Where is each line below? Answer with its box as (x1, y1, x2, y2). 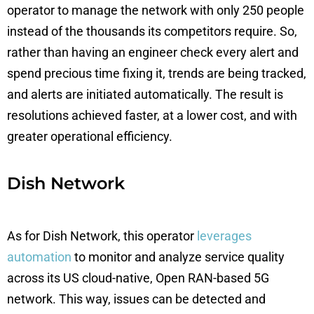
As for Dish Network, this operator (7, 228, 197, 243)
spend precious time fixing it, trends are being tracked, (7, 66, 306, 81)
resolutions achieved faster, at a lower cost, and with (7, 108, 297, 123)
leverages (197, 228, 252, 243)
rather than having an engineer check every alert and (7, 45, 299, 60)
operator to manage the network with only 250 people (7, 3, 304, 18)
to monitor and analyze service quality (71, 250, 285, 264)
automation (7, 250, 71, 264)
